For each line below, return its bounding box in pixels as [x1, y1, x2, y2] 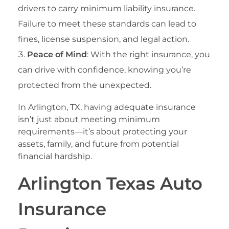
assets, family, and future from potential [18, 139, 179, 149]
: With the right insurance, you [87, 50, 210, 60]
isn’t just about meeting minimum [18, 114, 160, 125]
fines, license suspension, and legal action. [18, 34, 189, 44]
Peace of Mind [27, 50, 87, 60]
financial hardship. [18, 151, 92, 162]
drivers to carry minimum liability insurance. [18, 4, 195, 14]
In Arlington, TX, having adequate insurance [18, 102, 196, 112]
